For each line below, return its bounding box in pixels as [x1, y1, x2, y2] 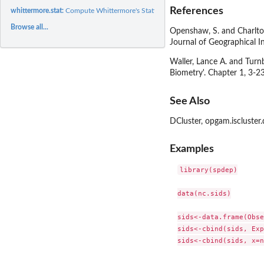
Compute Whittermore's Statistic [65, 6, 167, 14]
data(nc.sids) [177, 189, 231, 198]
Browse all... [11, 23, 49, 31]
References [170, 6, 223, 16]
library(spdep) [179, 166, 237, 174]
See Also [170, 95, 210, 106]
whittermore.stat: [11, 6, 66, 14]
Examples [170, 144, 214, 154]
